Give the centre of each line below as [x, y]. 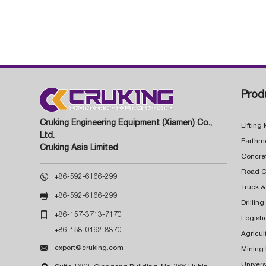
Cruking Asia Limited [79, 148]
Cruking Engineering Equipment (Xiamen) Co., [126, 123]
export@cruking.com [89, 248]
